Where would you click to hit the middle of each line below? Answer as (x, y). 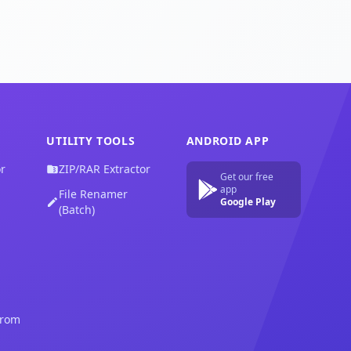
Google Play (248, 202)
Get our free (247, 177)
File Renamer (94, 194)
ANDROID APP (228, 141)
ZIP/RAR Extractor (105, 169)
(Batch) (77, 210)
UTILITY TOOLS (91, 141)
